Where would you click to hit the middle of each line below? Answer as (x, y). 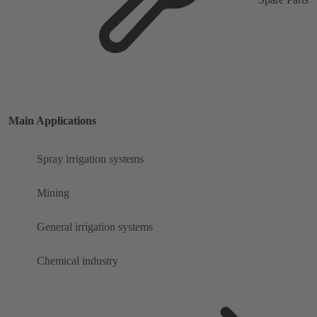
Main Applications (52, 121)
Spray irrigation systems (90, 159)
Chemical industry (77, 261)
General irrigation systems (95, 227)
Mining (53, 193)
